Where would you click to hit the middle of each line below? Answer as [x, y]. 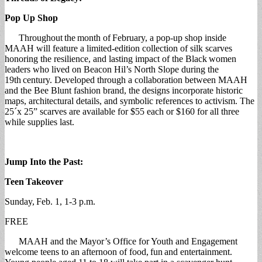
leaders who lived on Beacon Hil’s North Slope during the [112, 69]
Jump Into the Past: [44, 161]
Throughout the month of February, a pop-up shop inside [116, 37]
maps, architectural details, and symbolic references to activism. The [130, 101]
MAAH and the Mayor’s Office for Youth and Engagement [121, 241]
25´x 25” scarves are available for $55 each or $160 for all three [122, 111]
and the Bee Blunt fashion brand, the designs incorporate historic [124, 90]
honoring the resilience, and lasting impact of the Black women [120, 58]
